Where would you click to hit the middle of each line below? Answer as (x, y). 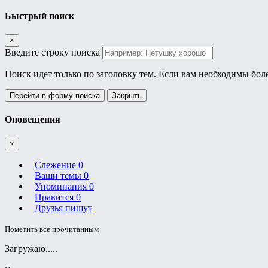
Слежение (57, 165)
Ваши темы (59, 176)
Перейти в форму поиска (55, 95)
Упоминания (62, 187)
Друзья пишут (63, 208)
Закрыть (127, 95)
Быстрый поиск (39, 16)
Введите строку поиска (52, 52)
